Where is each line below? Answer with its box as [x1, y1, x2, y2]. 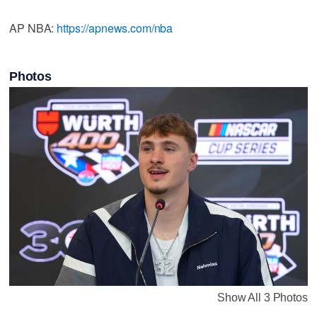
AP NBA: [9, 19, 57, 36]
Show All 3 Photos [217, 291, 308, 304]
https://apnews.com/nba [57, 19, 173, 36]
